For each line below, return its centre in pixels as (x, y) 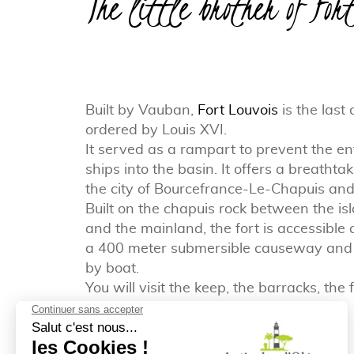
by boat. (112, 267)
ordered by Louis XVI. (156, 129)
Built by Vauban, (141, 109)
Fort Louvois (237, 109)
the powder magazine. (160, 307)
